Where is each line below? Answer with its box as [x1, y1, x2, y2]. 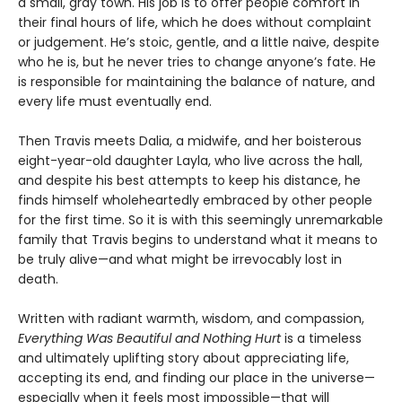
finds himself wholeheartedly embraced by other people [18, 191, 372, 210]
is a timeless [281, 329, 362, 348]
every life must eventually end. [18, 92, 212, 111]
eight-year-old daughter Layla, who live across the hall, [18, 152, 363, 170]
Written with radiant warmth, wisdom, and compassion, [18, 310, 364, 328]
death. [18, 270, 58, 289]
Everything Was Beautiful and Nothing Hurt [18, 329, 281, 348]
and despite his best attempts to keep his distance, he [18, 171, 361, 190]
